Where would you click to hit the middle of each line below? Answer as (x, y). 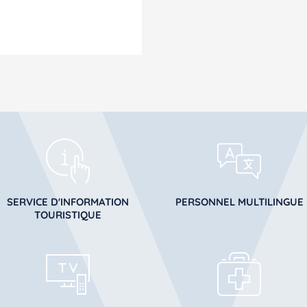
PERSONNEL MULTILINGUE (239, 202)
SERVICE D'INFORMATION (68, 202)
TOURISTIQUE (68, 215)
